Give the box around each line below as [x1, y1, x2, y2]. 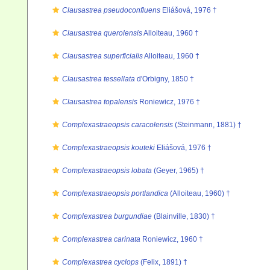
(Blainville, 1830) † [152, 212, 215, 221]
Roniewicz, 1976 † [137, 98, 200, 106]
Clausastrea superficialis [62, 52, 143, 60]
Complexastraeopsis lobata [62, 166, 152, 175]
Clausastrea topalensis [62, 98, 137, 106]
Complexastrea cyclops [62, 258, 139, 266]
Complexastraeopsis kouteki [62, 143, 155, 152]
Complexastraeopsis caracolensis [62, 121, 173, 129]
